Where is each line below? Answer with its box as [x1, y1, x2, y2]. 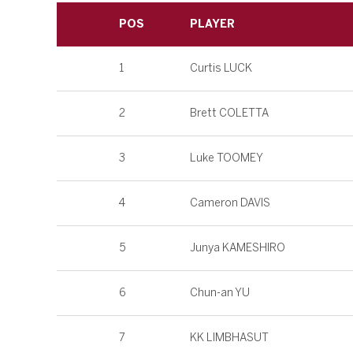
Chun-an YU [190, 286, 250, 300]
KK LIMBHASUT [190, 331, 269, 345]
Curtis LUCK [190, 61, 252, 76]
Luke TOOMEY [190, 151, 263, 165]
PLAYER [190, 17, 235, 32]
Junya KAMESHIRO [190, 241, 285, 255]
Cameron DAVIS [190, 196, 270, 210]
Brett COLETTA [190, 106, 269, 121]
